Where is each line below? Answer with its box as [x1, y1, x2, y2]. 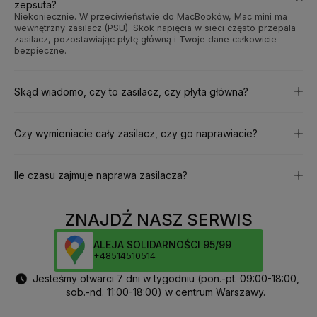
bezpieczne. [14, 45, 67, 56]
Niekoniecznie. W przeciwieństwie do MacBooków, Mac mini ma [14, 11, 287, 22]
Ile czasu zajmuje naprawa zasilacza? [14, 169, 188, 182]
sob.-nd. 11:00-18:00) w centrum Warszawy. [66, 285, 265, 298]
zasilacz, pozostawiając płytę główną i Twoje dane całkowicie [14, 33, 277, 45]
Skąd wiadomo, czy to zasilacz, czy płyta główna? [14, 85, 248, 98]
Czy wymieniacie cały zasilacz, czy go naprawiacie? [14, 127, 258, 140]
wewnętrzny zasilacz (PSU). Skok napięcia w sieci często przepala [14, 22, 296, 33]
